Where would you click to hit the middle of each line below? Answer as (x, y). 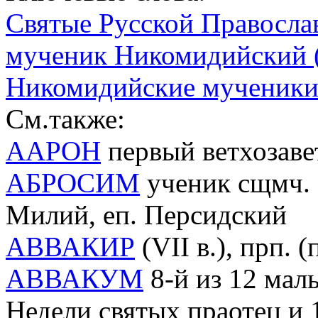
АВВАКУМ (75, 278)
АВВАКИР (70, 246)
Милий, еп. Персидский (146, 214)
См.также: (65, 119)
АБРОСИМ (73, 182)
